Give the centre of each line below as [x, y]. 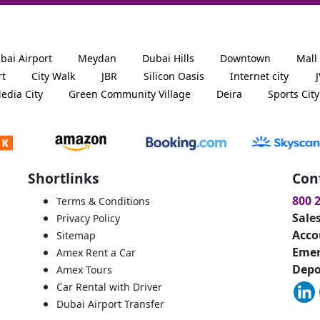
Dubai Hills [168, 58]
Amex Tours [84, 269]
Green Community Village [130, 94]
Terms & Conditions [103, 201]
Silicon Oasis [174, 76]
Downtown [245, 58]
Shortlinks [64, 178]
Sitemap [76, 235]
